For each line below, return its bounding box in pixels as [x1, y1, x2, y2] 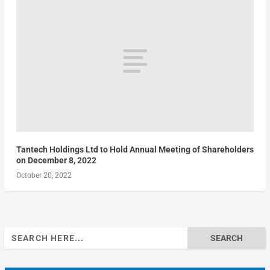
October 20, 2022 [16, 171, 72, 180]
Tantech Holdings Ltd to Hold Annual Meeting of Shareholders [16, 145, 254, 155]
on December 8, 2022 [16, 155, 96, 166]
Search [3, 228, 30, 239]
